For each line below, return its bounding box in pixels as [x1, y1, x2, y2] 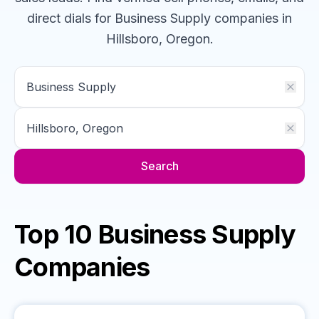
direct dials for [27, 11, 111, 26]
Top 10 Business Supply [14, 219, 296, 250]
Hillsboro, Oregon [105, 31, 210, 46]
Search [140, 159, 179, 173]
